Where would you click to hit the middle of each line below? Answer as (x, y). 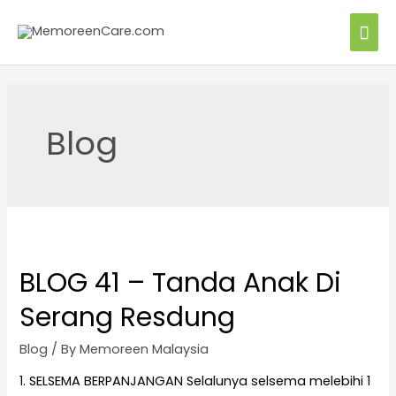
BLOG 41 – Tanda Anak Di (181, 282)
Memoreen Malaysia (145, 349)
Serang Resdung (128, 317)
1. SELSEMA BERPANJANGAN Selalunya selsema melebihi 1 (195, 381)
